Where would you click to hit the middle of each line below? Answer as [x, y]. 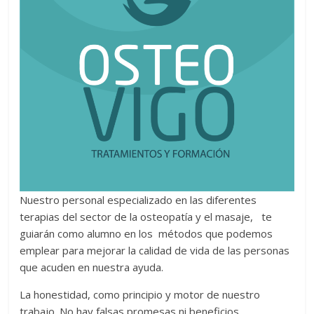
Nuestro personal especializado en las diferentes [138, 199]
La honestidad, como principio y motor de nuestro [140, 294]
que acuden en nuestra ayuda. [92, 267]
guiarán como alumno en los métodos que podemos [146, 233]
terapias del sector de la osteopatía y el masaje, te [146, 216]
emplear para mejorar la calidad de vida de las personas [155, 250]
